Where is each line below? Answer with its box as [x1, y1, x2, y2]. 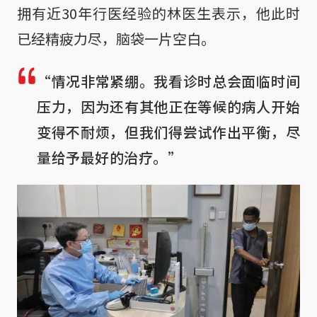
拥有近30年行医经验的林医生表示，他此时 [17, 3, 300, 24]
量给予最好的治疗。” [37, 147, 182, 168]
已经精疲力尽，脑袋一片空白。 [17, 28, 215, 50]
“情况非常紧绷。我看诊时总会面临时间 [37, 71, 300, 92]
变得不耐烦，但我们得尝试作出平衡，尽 [37, 122, 300, 143]
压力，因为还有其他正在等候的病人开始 [37, 96, 300, 117]
